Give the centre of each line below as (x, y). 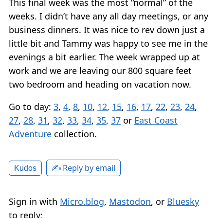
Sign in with (34, 201)
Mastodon (130, 201)
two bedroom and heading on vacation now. (100, 84)
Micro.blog (82, 201)
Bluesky (183, 201)
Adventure (30, 134)
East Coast (156, 120)
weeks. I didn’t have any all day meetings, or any (109, 16)
